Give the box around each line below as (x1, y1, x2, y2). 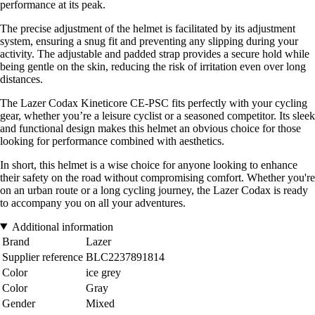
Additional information (11, 220, 113, 233)
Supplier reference (2, 250, 83, 263)
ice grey (86, 266, 121, 278)
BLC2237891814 (86, 250, 165, 263)
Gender (2, 297, 35, 309)
